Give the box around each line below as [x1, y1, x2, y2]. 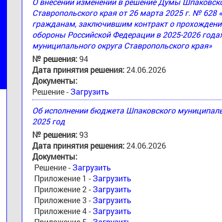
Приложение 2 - [32, 183, 93, 194]
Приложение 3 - [32, 194, 93, 205]
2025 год [32, 115, 65, 126]
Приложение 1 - [32, 172, 93, 183]
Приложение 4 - [32, 205, 93, 216]
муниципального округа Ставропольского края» [32, 40, 212, 51]
